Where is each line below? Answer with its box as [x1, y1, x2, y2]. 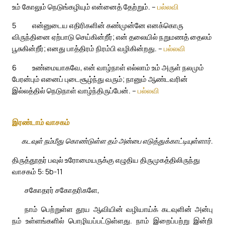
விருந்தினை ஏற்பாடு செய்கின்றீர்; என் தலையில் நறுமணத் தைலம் [12, 32, 212, 42]
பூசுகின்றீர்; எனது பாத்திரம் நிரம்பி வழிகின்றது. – [12, 43, 164, 54]
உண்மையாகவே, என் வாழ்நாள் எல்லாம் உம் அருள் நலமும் [32, 62, 204, 72]
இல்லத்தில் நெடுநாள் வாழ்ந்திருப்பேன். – [12, 85, 138, 95]
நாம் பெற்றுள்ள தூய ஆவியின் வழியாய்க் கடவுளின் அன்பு [25, 204, 213, 214]
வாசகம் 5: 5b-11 [12, 166, 63, 176]
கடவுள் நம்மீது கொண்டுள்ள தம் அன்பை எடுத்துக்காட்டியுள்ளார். [22, 136, 213, 146]
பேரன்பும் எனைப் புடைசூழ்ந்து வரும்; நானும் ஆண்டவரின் [12, 73, 188, 84]
